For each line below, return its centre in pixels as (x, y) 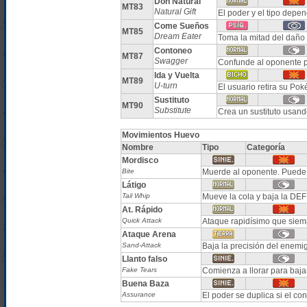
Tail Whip (136, 196)
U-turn (165, 86)
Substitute (172, 110)
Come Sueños (181, 26)
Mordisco (140, 160)
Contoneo (173, 51)
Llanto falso (144, 259)
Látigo (134, 185)
